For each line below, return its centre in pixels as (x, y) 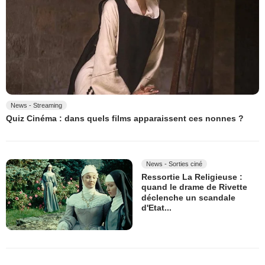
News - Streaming (36, 105)
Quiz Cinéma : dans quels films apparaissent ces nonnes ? (125, 119)
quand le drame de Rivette (194, 187)
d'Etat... (156, 208)
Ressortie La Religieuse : (192, 177)
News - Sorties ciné (174, 164)
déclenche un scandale (188, 198)
